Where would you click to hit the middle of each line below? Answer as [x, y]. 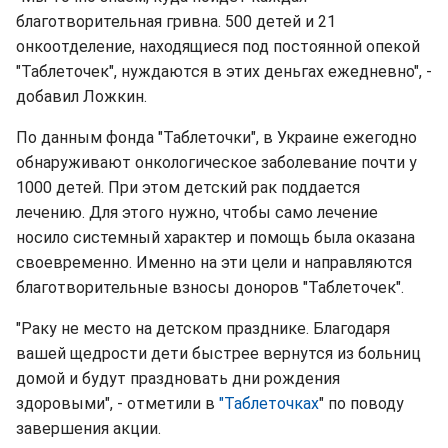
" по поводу [361, 403]
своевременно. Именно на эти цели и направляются [214, 262]
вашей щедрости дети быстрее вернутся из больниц [218, 353]
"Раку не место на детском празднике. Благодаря [203, 328]
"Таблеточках [269, 403]
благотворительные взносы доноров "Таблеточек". [210, 287]
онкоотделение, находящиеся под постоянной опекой [218, 46]
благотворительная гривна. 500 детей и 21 [176, 21]
